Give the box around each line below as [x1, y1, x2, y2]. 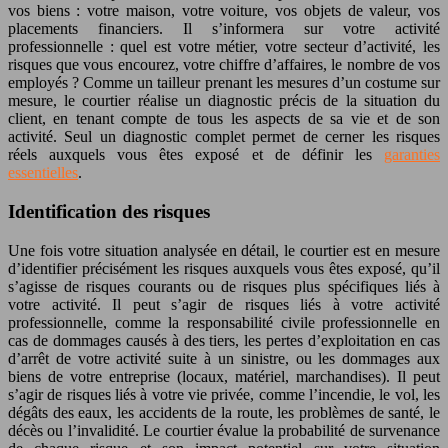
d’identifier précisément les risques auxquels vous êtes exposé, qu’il [8, 259, 440, 277]
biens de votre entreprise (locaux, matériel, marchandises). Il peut [8, 367, 440, 385]
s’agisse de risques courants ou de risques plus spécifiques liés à [8, 277, 440, 295]
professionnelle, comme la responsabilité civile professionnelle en [8, 313, 440, 331]
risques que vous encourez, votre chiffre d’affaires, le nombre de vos [8, 56, 440, 74]
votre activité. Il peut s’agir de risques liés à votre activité [8, 295, 440, 313]
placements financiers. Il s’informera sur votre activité [8, 20, 440, 38]
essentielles [8, 164, 78, 182]
